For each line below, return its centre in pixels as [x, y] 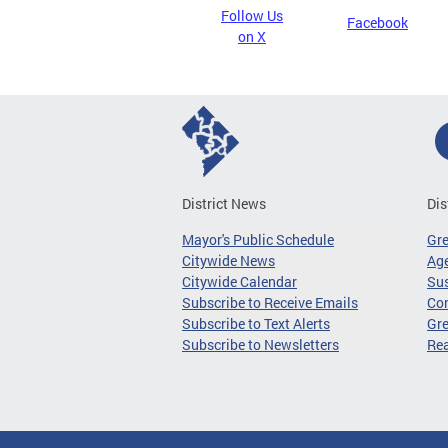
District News [224, 203]
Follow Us [252, 15]
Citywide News [228, 260]
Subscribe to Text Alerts [256, 323]
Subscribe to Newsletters [260, 344]
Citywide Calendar [239, 281]
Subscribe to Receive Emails [270, 302]
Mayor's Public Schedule [258, 239]
